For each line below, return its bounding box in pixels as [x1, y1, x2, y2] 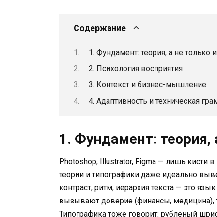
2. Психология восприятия [88, 63, 183, 73]
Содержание [74, 23, 126, 33]
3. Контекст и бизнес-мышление [88, 80, 206, 90]
